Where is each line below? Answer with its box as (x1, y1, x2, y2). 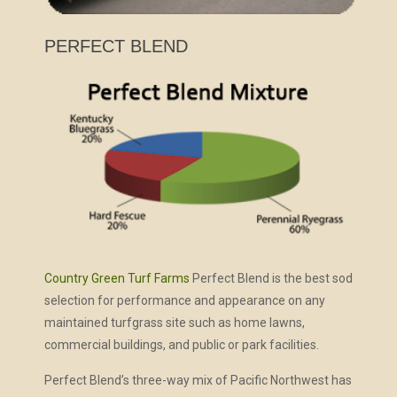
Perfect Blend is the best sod (189, 271, 353, 286)
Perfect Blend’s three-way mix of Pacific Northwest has (43, 373, 352, 388)
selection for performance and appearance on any (43, 293, 325, 308)
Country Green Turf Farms (43, 271, 190, 286)
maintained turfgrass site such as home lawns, (43, 315, 305, 331)
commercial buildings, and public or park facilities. (43, 338, 319, 353)
